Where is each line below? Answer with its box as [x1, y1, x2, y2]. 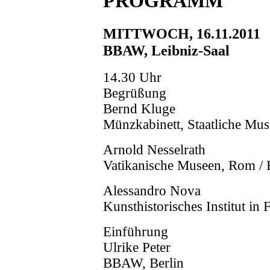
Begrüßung [103, 86, 166, 101]
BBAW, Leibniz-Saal [103, 42, 230, 58]
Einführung [103, 224, 168, 240]
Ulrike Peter [103, 240, 171, 256]
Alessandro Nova [103, 183, 201, 199]
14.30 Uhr [103, 70, 162, 86]
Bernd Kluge [103, 101, 175, 117]
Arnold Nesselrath [103, 142, 206, 158]
